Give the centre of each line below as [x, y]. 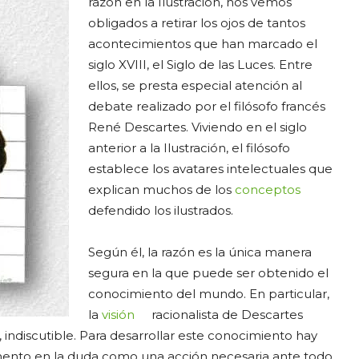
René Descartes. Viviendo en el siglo [198, 127]
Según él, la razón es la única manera [200, 252]
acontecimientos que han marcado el [203, 44]
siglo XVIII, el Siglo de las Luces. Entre [200, 65]
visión [118, 315]
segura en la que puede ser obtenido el [208, 273]
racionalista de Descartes [226, 315]
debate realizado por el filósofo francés [207, 106]
